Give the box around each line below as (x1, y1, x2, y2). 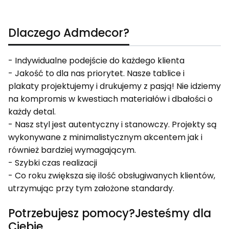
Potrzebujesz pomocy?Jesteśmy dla (8, 205, 211, 222)
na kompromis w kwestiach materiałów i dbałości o (8, 93, 213, 105)
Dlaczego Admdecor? (8, 25, 129, 41)
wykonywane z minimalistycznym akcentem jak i (8, 131, 202, 144)
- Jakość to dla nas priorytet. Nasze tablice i (8, 67, 185, 80)
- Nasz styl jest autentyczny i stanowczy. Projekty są (8, 119, 217, 131)
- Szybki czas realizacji (8, 157, 97, 169)
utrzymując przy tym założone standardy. (8, 182, 174, 195)
